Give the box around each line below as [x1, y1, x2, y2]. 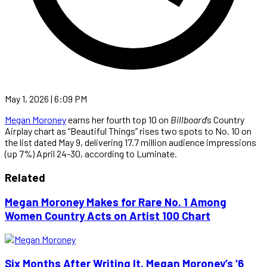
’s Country [206, 113, 244, 125]
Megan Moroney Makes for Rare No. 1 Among [5, 195, 226, 209]
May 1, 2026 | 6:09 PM [5, 92, 87, 104]
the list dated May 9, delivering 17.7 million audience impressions [5, 136, 256, 148]
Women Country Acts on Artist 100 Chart [5, 209, 210, 223]
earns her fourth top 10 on [66, 113, 170, 125]
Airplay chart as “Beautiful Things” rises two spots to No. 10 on [5, 125, 252, 136]
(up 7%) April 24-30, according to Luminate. [5, 147, 177, 159]
